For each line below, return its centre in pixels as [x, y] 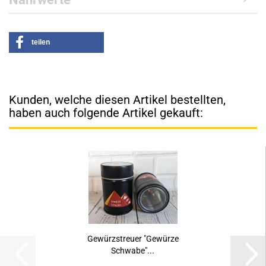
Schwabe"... [133, 251]
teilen [41, 42]
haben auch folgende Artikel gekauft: [106, 113]
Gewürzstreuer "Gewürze [133, 239]
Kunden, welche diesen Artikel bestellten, [117, 100]
